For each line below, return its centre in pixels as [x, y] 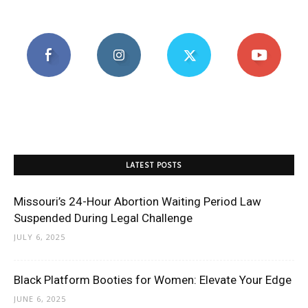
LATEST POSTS [154, 166]
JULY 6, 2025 [40, 237]
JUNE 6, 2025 [40, 299]
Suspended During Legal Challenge [103, 218]
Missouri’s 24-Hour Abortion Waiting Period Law [137, 202]
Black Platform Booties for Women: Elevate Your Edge [153, 280]
